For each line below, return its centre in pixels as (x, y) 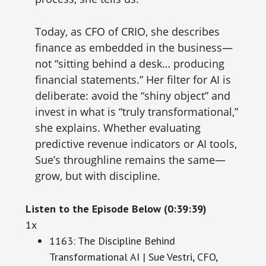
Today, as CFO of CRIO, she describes (127, 31)
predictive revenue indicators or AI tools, (136, 144)
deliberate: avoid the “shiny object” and (132, 96)
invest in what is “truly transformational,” (136, 112)
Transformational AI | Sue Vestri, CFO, (133, 257)
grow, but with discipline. (97, 176)
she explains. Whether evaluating (118, 128)
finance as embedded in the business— (134, 47)
